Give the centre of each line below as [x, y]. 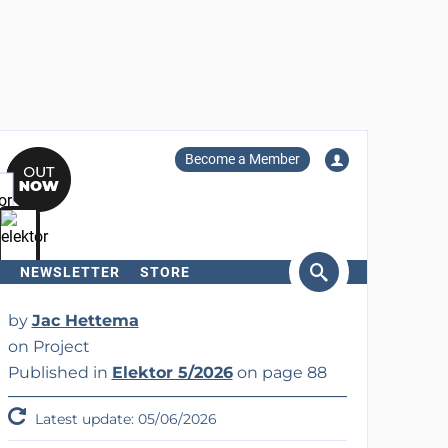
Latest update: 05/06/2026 [123, 419]
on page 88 [279, 372]
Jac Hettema [85, 320]
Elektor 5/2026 [172, 372]
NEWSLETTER [69, 272]
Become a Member [242, 159]
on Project [48, 346]
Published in [59, 372]
